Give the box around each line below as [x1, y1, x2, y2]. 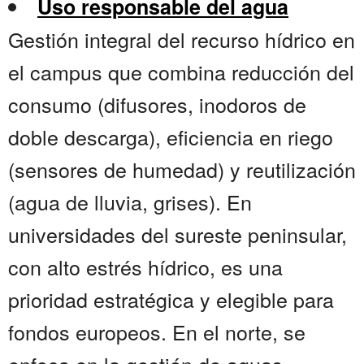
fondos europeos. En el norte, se [8, 317, 305, 347]
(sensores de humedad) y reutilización [8, 154, 356, 184]
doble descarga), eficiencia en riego [8, 122, 333, 152]
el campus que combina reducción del [8, 57, 354, 87]
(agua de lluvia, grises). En [8, 187, 252, 217]
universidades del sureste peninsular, [8, 219, 347, 249]
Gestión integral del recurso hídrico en [8, 24, 355, 54]
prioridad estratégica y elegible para [8, 284, 334, 314]
